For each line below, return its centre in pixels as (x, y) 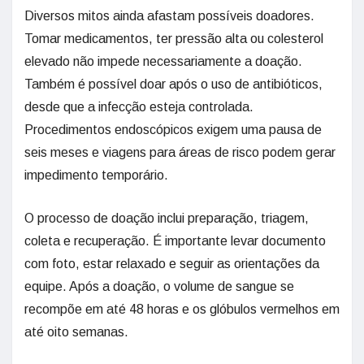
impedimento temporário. (96, 175)
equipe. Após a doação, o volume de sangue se (159, 286)
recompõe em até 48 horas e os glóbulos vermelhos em (182, 309)
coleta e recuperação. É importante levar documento (175, 241)
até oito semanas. (76, 332)
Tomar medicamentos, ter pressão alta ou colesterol (174, 39)
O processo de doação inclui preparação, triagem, (167, 218)
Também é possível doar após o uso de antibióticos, (173, 84)
